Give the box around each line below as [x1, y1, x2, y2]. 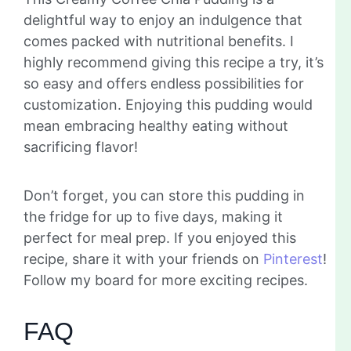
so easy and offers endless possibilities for [24, 74, 304, 92]
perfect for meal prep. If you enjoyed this [24, 229, 296, 246]
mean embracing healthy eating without [24, 117, 288, 134]
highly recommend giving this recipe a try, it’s [24, 53, 324, 71]
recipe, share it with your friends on [24, 250, 263, 267]
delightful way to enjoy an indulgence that [24, 11, 302, 28]
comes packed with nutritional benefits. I [24, 32, 294, 49]
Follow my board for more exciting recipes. [24, 271, 308, 288]
